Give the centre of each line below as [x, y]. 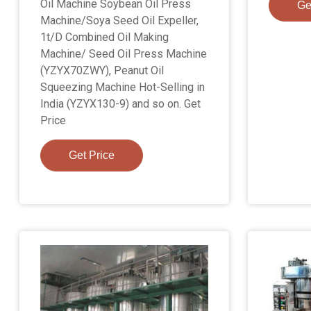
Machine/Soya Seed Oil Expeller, [120, 21]
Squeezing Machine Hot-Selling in [123, 87]
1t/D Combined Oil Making [105, 37]
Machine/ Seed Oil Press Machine [124, 54]
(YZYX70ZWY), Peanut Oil [102, 71]
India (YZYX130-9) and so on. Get [121, 104]
